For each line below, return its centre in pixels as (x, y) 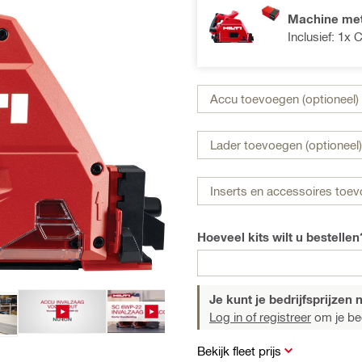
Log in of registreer (260, 316)
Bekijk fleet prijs (239, 350)
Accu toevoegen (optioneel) (284, 99)
